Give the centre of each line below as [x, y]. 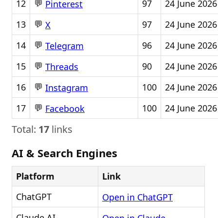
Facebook [65, 109]
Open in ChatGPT [137, 197]
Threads [62, 67]
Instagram [67, 88]
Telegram [64, 46]
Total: [25, 129]
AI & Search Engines [64, 153]
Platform [35, 176]
